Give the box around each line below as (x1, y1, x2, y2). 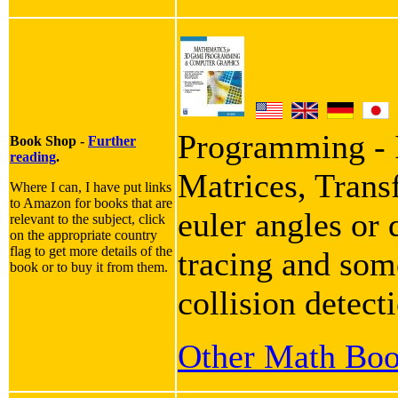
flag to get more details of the (10, 243, 172, 259)
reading (10, 149, 56, 165)
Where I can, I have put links (10, 179, 171, 195)
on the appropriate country (10, 227, 157, 243)
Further (88, 133, 136, 149)
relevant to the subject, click (10, 211, 165, 227)
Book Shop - (10, 133, 88, 149)
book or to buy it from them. (10, 259, 168, 275)
